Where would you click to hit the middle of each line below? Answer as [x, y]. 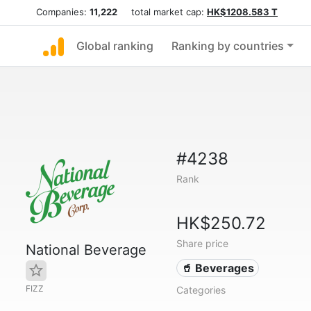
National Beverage [86, 250]
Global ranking [115, 46]
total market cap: [162, 12]
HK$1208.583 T [242, 12]
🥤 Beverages [218, 268]
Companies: [63, 12]
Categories [201, 290]
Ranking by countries [228, 46]
